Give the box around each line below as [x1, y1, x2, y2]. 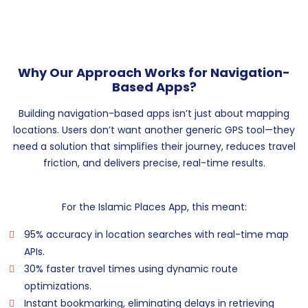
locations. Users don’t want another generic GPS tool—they [13, 123, 295, 137]
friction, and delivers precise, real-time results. [43, 156, 265, 170]
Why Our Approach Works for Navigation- [18, 64, 290, 82]
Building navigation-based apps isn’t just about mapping [19, 107, 289, 121]
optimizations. [24, 279, 91, 294]
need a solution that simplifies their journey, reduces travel [12, 140, 296, 154]
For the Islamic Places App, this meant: [61, 200, 247, 214]
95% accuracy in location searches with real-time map [24, 228, 289, 242]
